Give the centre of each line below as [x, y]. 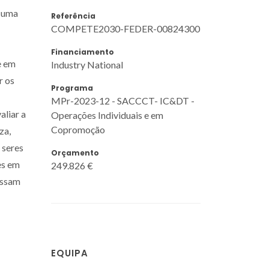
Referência [73, 16]
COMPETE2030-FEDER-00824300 [125, 28]
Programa [72, 88]
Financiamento [83, 52]
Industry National [87, 64]
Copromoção [78, 129]
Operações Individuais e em [107, 115]
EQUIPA [70, 253]
